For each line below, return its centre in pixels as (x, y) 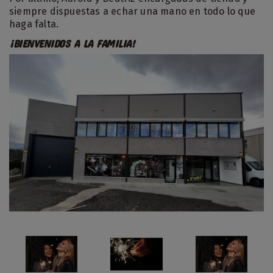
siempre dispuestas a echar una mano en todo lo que (133, 11)
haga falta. (34, 24)
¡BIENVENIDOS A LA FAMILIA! (72, 43)
